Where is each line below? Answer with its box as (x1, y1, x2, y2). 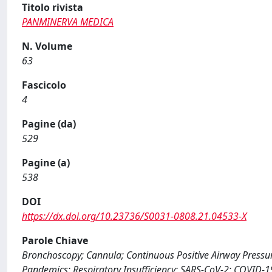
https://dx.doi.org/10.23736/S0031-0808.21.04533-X (22, 209, 246, 223)
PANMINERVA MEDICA (22, 15, 114, 29)
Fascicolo (22, 78, 66, 92)
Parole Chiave (22, 234, 88, 247)
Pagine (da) (22, 117, 76, 131)
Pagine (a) (22, 156, 70, 169)
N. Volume (22, 39, 72, 53)
